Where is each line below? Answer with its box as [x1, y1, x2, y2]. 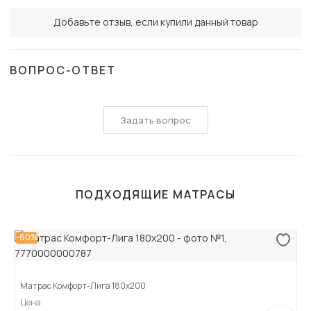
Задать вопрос [120, 114, 191, 127]
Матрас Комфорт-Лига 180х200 [20, 280, 146, 292]
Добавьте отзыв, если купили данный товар [53, 15, 258, 29]
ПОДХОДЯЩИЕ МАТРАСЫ [75, 187, 236, 203]
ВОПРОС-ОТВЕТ [10, 62, 117, 78]
